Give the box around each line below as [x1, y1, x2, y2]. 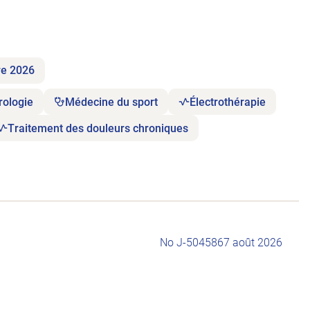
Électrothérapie [190, 95, 266, 109]
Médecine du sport [65, 95, 158, 109]
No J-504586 [160, 236, 224, 250]
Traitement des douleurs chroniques [8, 121, 189, 135]
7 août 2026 [224, 236, 282, 250]
